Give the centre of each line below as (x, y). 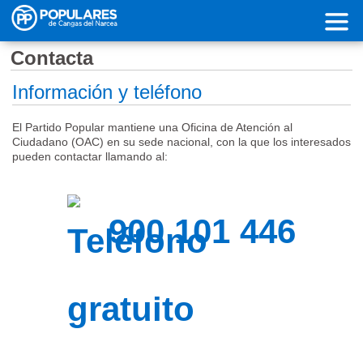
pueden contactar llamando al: (90, 157)
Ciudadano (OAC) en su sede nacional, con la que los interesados (181, 142)
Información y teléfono (107, 92)
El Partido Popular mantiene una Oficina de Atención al (152, 128)
